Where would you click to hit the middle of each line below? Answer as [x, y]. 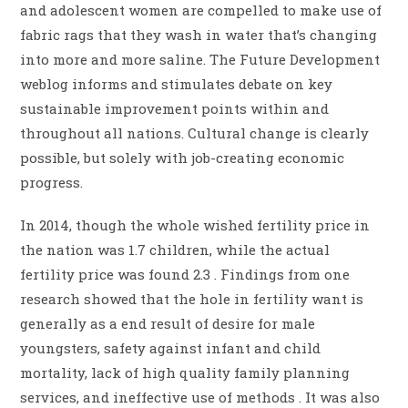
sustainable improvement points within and [175, 109]
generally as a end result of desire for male [168, 324]
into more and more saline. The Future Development [200, 60]
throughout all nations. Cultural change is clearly [195, 133]
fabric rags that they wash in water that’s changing [199, 35]
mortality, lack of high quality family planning [185, 373]
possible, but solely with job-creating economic [183, 158]
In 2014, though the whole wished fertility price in [195, 225]
